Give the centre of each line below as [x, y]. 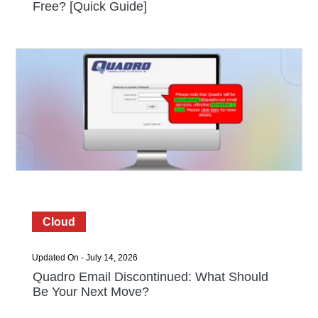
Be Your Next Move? [91, 292]
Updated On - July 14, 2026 [84, 258]
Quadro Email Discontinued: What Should [150, 277]
